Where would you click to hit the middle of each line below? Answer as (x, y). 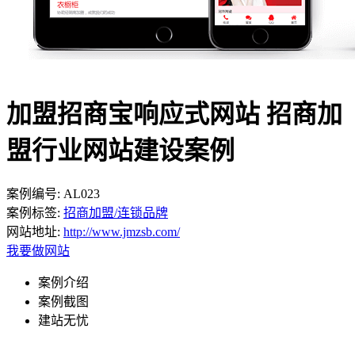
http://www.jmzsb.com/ (122, 232)
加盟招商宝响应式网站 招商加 (174, 114)
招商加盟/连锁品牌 (116, 213)
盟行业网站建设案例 (120, 150)
